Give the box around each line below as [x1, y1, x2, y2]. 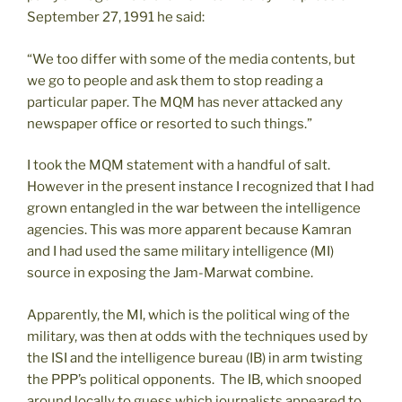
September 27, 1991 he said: [27, 9, 205, 26]
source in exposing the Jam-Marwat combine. [27, 265, 313, 282]
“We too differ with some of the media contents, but [27, 50, 355, 67]
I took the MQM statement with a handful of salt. [27, 157, 330, 174]
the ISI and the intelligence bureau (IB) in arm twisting [27, 349, 363, 366]
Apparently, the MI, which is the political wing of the [27, 306, 350, 323]
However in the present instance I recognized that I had [27, 179, 374, 196]
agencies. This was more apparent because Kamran [27, 222, 352, 239]
